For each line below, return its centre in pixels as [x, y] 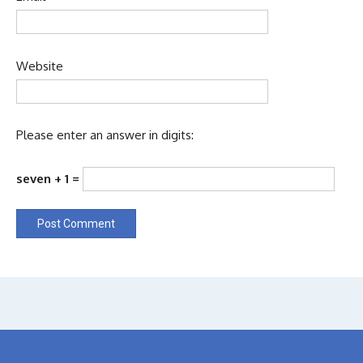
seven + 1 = [49, 178]
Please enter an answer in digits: [105, 135]
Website [40, 66]
